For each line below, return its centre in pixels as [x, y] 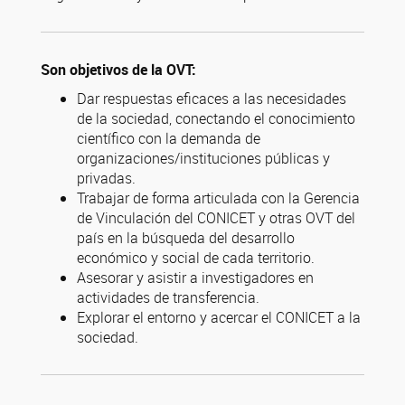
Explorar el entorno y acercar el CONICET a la [219, 317]
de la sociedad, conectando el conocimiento [216, 118]
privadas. [106, 178]
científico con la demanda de [169, 138]
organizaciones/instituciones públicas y [203, 158]
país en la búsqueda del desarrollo [186, 238]
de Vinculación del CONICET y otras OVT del [216, 218]
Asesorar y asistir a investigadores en [195, 278]
